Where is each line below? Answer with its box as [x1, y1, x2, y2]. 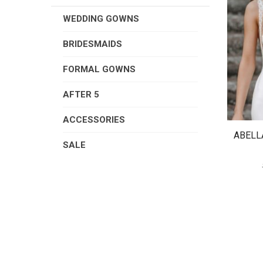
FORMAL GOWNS [63, 64, 136, 75]
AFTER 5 [63, 89, 99, 100]
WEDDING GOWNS [63, 14, 139, 24]
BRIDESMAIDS [63, 39, 122, 49]
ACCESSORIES [63, 114, 125, 125]
